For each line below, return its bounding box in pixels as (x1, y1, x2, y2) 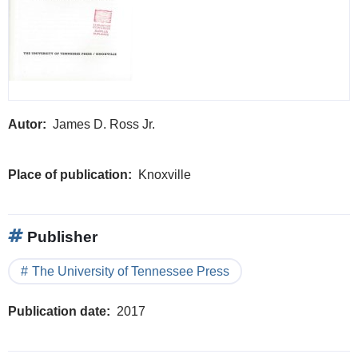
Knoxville (138, 167, 191, 181)
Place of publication (8, 167, 128, 181)
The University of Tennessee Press (32, 264, 229, 278)
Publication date (8, 304, 106, 318)
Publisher (23, 228, 97, 245)
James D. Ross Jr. (53, 117, 155, 131)
